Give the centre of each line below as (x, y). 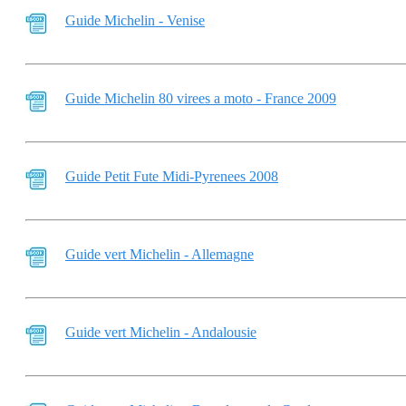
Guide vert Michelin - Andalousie (161, 332)
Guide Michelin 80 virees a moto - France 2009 (201, 98)
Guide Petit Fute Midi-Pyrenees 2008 (172, 176)
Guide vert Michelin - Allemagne (159, 254)
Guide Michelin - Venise (135, 20)
